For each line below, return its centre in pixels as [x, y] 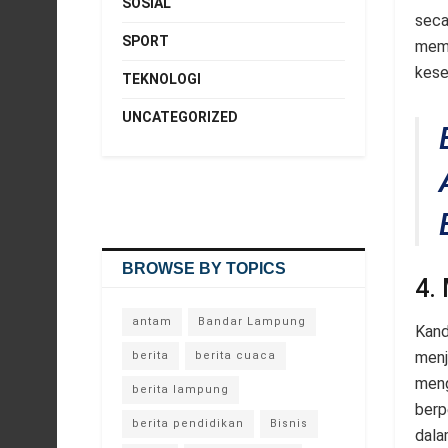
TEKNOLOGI [161, 79]
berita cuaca [235, 355]
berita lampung [180, 389]
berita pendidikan [188, 423]
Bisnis [289, 423]
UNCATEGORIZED [180, 117]
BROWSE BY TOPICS [204, 268]
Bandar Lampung [252, 321]
